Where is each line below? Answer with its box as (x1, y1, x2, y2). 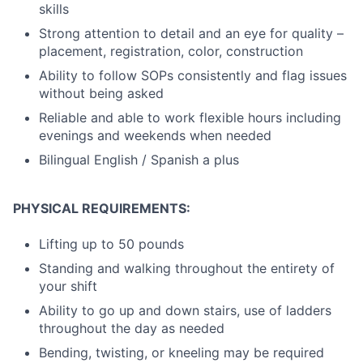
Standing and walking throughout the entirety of (39, 260, 335, 276)
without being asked (39, 85, 164, 101)
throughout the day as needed (39, 320, 224, 336)
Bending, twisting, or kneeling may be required (39, 344, 324, 361)
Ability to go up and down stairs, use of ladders (39, 302, 331, 318)
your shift (39, 278, 97, 294)
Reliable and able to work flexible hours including (39, 109, 341, 126)
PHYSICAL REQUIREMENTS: (13, 200, 190, 216)
